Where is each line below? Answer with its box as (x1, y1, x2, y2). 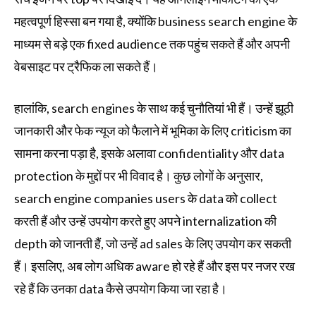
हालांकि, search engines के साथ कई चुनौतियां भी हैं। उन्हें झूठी (14, 100, 293, 116)
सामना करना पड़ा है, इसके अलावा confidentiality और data (14, 145, 284, 162)
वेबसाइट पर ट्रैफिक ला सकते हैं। (14, 59, 158, 75)
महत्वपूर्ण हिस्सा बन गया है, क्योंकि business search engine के (14, 13, 297, 30)
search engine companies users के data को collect (14, 190, 277, 207)
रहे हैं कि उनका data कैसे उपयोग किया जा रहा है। (14, 281, 227, 297)
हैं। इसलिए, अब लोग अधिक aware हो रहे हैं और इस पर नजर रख (14, 258, 295, 274)
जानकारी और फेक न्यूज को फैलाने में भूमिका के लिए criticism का (14, 123, 291, 139)
